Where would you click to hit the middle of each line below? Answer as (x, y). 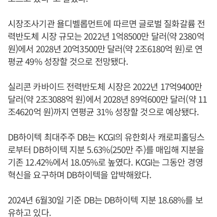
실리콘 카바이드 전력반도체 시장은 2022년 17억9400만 (105, 86)
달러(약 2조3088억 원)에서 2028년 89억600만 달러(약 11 (107, 99)
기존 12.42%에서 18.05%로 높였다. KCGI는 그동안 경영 (105, 162)
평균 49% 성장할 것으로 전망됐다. (68, 61)
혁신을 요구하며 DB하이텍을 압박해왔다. (80, 174)
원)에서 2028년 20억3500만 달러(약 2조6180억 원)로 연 (105, 48)
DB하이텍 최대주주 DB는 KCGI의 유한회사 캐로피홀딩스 (106, 136)
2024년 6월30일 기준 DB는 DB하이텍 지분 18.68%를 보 (105, 199)
